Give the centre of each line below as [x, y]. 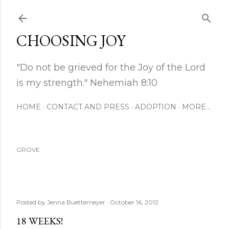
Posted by [32, 202]
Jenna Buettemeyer [76, 202]
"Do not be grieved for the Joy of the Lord [111, 67]
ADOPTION [156, 107]
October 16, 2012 [134, 202]
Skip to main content [114, 13]
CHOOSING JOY [71, 41]
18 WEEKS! [40, 221]
